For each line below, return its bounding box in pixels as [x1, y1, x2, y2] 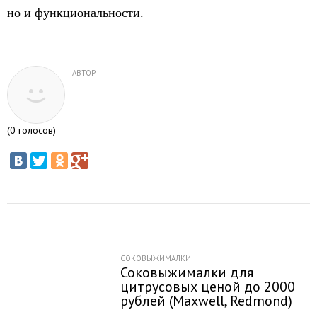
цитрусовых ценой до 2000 [120, 277, 295, 296]
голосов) [16, 124, 56, 137]
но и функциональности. [7, 6, 144, 20]
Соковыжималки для [120, 263, 253, 282]
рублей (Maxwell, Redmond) [120, 292, 292, 310]
